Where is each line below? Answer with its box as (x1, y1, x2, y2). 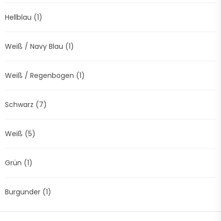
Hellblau (5, 12, 34, 22)
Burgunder (5, 187, 42, 197)
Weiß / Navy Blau (5, 41, 65, 51)
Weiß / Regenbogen (5, 71, 76, 80)
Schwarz (5, 100, 36, 110)
